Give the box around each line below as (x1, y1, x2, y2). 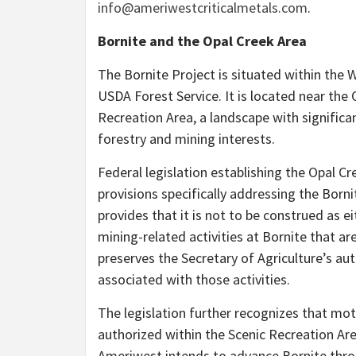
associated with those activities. (98, 270, 290, 289)
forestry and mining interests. (98, 130, 275, 149)
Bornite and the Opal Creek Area (98, 32, 307, 51)
